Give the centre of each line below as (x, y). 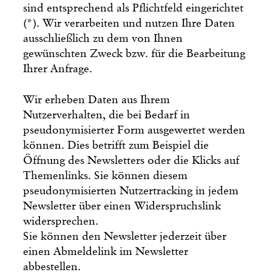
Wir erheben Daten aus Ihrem (97, 100)
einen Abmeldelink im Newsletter (106, 251)
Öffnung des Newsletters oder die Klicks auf (131, 160)
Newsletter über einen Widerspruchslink (122, 206)
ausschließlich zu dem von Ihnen (103, 38)
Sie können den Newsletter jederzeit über (125, 236)
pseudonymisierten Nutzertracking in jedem (131, 191)
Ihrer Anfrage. (58, 69)
